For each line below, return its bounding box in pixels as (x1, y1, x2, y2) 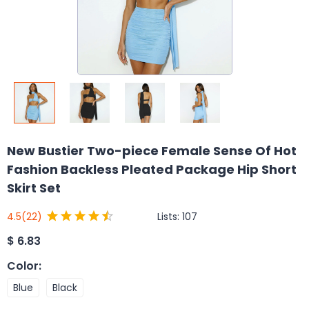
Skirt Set (7, 179, 61, 197)
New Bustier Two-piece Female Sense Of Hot (7, 142, 297, 159)
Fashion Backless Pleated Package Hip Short (7, 161, 297, 178)
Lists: (157, 209, 182, 223)
